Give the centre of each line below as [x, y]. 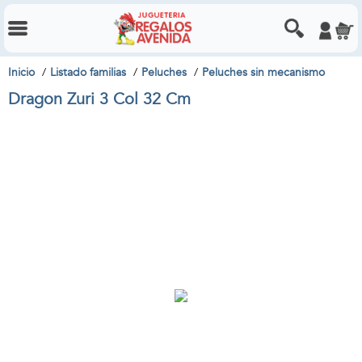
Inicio [21, 72]
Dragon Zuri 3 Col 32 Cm [99, 99]
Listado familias [88, 72]
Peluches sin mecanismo [263, 72]
